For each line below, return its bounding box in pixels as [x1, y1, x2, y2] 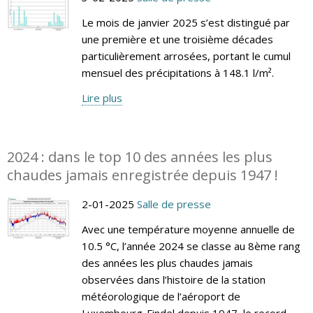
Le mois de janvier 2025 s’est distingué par [81, 15, 290, 29]
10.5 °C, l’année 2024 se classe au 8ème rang [81, 238, 300, 253]
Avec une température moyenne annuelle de [81, 221, 295, 236]
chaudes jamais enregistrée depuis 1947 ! [7, 165, 278, 184]
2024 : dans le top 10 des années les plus [7, 147, 272, 166]
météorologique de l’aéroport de [81, 289, 240, 303]
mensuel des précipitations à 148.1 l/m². [81, 65, 274, 80]
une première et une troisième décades [81, 31, 273, 46]
